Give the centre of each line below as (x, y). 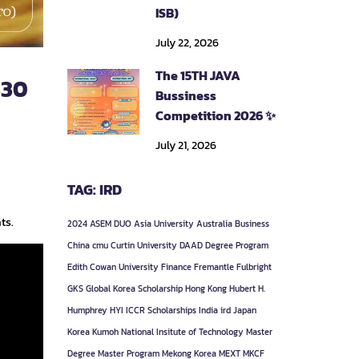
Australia (214, 224)
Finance (176, 267)
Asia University (163, 224)
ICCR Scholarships (161, 310)
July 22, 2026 (187, 43)
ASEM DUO (110, 224)
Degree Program (236, 245)
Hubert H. (247, 288)
